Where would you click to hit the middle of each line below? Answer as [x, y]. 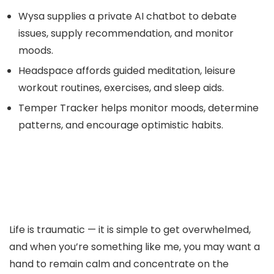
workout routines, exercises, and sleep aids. [121, 88]
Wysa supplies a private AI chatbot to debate [128, 16]
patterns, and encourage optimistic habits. [121, 125]
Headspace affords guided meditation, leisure [127, 71]
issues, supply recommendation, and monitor [126, 33]
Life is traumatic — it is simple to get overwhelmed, [130, 230]
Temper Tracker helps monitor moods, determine [139, 108]
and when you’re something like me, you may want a [135, 247]
